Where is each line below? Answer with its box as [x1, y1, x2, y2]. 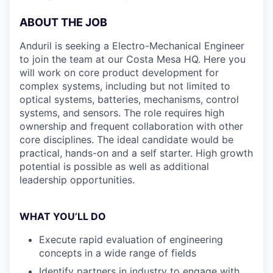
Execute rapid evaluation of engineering [39, 233, 223, 246]
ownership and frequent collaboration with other [19, 119, 243, 132]
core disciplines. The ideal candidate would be [19, 133, 233, 146]
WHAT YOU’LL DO [19, 210, 106, 222]
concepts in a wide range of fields [39, 246, 196, 259]
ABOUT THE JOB [19, 15, 107, 29]
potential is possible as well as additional [19, 160, 209, 172]
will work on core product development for [19, 66, 219, 79]
